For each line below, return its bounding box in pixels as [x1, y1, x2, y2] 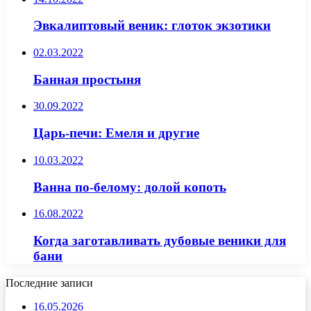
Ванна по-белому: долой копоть [33, 179, 226, 194]
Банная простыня [33, 72, 141, 87]
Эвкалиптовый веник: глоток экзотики [33, 18, 271, 33]
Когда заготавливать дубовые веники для [33, 233, 286, 249]
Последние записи [6, 276, 93, 289]
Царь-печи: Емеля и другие [33, 126, 199, 141]
